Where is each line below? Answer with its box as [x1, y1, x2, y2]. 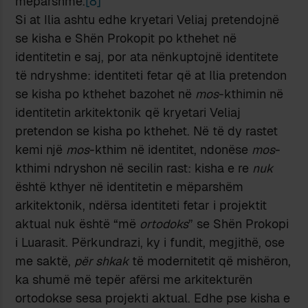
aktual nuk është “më [15, 215, 140, 232]
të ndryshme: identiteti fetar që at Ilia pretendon [15, 67, 287, 83]
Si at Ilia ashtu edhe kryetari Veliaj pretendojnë [15, 11, 280, 27]
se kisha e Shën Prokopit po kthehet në [15, 30, 237, 46]
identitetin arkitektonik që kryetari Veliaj [15, 104, 241, 120]
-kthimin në [219, 85, 284, 102]
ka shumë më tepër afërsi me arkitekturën [15, 271, 253, 287]
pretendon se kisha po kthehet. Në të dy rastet [15, 122, 278, 139]
